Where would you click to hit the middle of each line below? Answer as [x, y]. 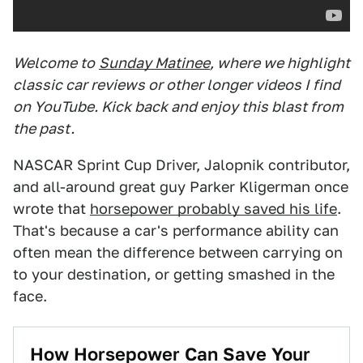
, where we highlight [280, 63]
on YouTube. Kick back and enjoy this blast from [178, 107]
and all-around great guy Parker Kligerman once [181, 187]
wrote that [51, 209]
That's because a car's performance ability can [176, 231]
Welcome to [54, 63]
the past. [44, 128]
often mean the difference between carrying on [178, 252]
